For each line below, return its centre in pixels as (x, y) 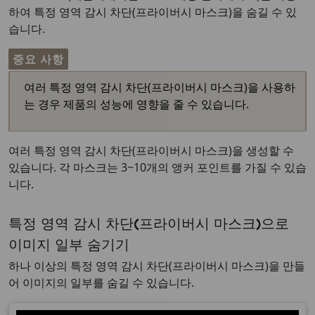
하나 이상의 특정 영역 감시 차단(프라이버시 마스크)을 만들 (157, 265)
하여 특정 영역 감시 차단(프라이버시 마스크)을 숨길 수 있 (153, 12)
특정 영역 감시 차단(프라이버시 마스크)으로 (149, 225)
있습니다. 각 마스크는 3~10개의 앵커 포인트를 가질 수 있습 (157, 167)
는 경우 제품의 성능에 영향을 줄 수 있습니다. (136, 104)
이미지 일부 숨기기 (69, 246)
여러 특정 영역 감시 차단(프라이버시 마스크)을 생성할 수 (151, 150)
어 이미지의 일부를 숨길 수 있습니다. (101, 282)
